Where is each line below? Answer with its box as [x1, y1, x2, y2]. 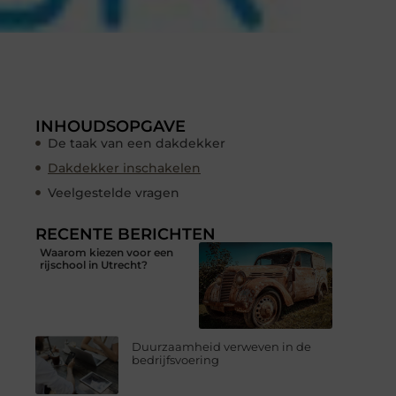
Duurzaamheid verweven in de [132, 339, 312, 354]
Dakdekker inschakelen [48, 159, 201, 176]
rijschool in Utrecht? [40, 257, 148, 271]
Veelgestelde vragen [48, 184, 179, 201]
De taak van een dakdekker [48, 134, 225, 151]
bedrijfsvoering [132, 353, 220, 368]
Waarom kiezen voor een [40, 245, 173, 259]
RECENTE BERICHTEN [35, 224, 216, 244]
